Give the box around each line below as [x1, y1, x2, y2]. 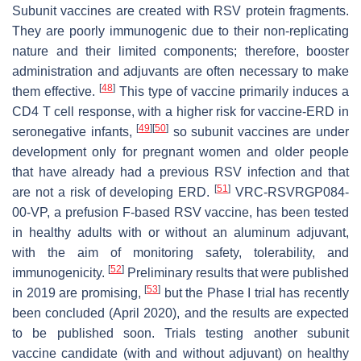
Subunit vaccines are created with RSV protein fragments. [12, 4, 349, 19]
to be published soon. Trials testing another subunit [12, 326, 349, 341]
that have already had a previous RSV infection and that [12, 165, 349, 180]
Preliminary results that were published [124, 266, 349, 280]
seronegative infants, [12, 125, 137, 139]
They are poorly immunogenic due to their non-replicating [12, 24, 349, 39]
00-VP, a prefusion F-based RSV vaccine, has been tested [12, 205, 349, 220]
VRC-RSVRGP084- [230, 185, 349, 200]
